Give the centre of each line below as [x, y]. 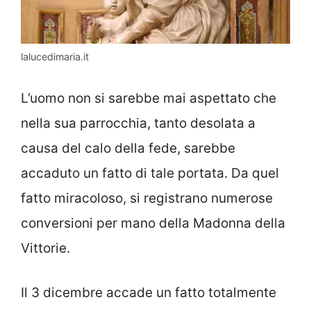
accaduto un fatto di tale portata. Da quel [150, 173]
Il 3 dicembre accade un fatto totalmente [149, 293]
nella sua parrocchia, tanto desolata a [138, 123]
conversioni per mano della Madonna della [153, 223]
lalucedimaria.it [55, 57]
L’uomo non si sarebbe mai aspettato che [149, 98]
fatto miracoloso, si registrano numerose [147, 198]
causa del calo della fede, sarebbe [128, 148]
